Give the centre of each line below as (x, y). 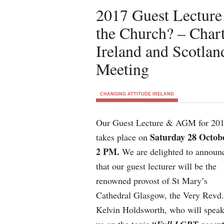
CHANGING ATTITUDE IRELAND (137, 94)
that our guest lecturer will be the (156, 166)
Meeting (122, 69)
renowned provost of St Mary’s (152, 180)
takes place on (123, 137)
